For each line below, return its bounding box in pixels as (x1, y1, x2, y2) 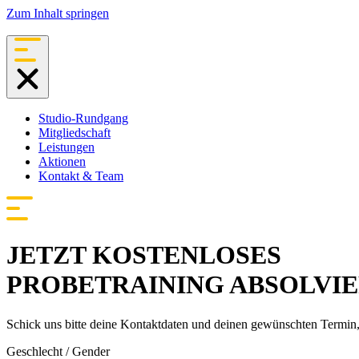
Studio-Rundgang (38, 111, 128, 125)
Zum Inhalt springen (6, 6, 109, 20)
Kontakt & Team (38, 169, 123, 183)
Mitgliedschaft (38, 126, 111, 139)
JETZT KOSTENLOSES (6, 240, 281, 270)
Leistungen (38, 140, 95, 154)
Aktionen (38, 155, 86, 168)
